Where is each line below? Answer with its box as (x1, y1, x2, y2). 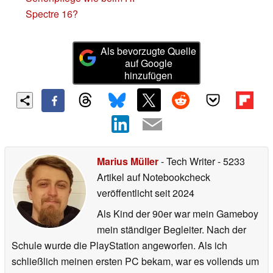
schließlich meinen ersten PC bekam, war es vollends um (12, 254, 259, 269)
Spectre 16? (26, 7, 78, 21)
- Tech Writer (158, 154, 218, 169)
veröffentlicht (97, 186, 152, 200)
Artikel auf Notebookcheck (97, 170, 210, 185)
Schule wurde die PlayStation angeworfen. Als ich (12, 238, 227, 253)
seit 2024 (152, 186, 194, 200)
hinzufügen (124, 68, 173, 82)
